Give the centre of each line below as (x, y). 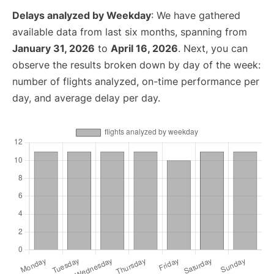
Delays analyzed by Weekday (82, 16)
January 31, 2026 (54, 49)
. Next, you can (213, 49)
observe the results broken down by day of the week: (136, 65)
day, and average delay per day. (86, 98)
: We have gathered (196, 16)
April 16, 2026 (144, 49)
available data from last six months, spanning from (130, 32)
